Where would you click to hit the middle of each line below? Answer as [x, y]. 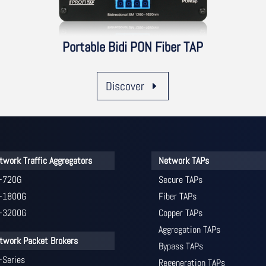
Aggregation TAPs [189, 229]
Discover [125, 86]
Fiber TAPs [177, 196]
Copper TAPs [180, 213]
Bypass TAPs [180, 246]
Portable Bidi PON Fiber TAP [133, 47]
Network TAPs [183, 160]
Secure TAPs [180, 179]
